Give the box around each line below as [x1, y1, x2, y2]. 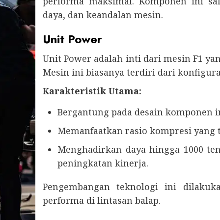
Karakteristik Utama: [43, 85, 141, 97]
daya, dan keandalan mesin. [43, 9, 163, 21]
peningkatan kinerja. [57, 157, 148, 169]
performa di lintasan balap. [43, 194, 161, 207]
